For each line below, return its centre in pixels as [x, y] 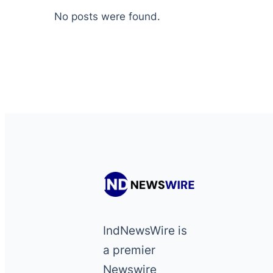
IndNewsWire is [145, 231]
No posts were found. [107, 16]
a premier [129, 250]
